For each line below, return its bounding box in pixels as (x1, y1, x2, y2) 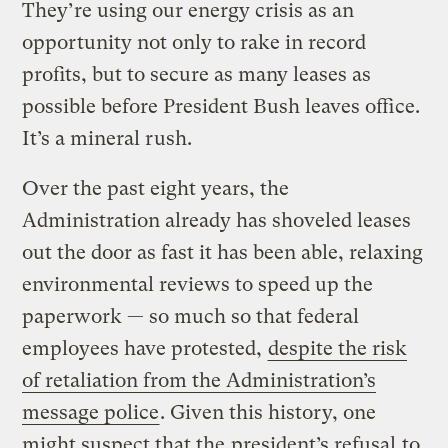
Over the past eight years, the (22, 176, 290, 200)
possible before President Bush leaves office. (22, 94, 421, 118)
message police (22, 400, 160, 424)
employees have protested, (22, 336, 268, 360)
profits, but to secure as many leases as (22, 62, 372, 86)
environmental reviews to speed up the (22, 272, 374, 296)
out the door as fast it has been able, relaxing (22, 240, 424, 264)
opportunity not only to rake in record (22, 30, 367, 54)
